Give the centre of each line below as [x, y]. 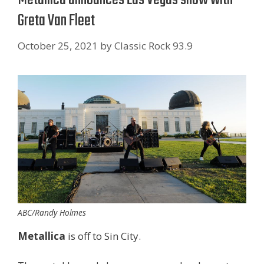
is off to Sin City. [103, 236]
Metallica [42, 236]
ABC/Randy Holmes [52, 212]
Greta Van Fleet [56, 21]
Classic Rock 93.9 [154, 45]
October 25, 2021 [58, 45]
